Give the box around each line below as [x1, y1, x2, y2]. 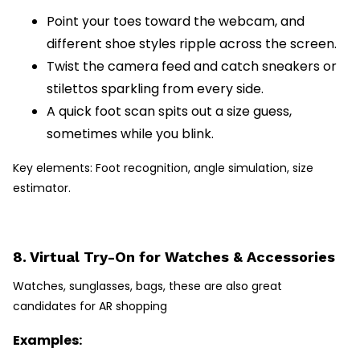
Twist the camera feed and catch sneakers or [47, 57, 337, 76]
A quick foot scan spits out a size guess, [47, 102, 292, 121]
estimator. [13, 180, 71, 197]
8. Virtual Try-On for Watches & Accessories [13, 248, 335, 266]
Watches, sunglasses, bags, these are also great [13, 278, 282, 295]
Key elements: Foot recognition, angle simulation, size [13, 160, 313, 177]
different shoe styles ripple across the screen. [47, 35, 337, 54]
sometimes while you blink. [47, 125, 214, 144]
